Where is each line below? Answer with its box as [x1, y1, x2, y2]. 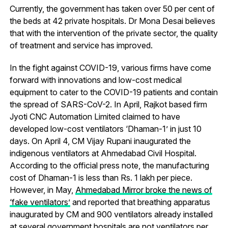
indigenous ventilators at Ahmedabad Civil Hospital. [9, 148, 196, 158]
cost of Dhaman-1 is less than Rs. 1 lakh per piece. [9, 172, 192, 183]
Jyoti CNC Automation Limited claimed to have [9, 111, 180, 122]
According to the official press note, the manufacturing [9, 160, 209, 170]
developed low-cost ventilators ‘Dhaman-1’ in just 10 [9, 123, 202, 134]
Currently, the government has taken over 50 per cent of [9, 3, 215, 14]
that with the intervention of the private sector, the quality [9, 27, 218, 38]
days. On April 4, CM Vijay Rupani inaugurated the [9, 135, 191, 146]
